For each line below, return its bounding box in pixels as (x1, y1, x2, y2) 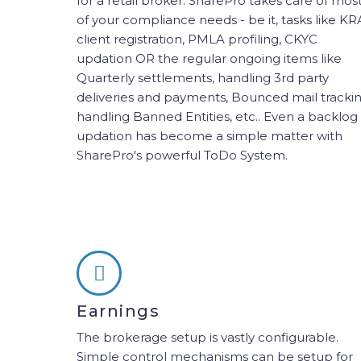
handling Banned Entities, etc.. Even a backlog (77, 109, 358, 124)
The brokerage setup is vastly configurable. (77, 330, 338, 345)
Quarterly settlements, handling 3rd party (77, 70, 329, 85)
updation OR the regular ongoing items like (77, 51, 342, 66)
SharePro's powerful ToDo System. (77, 147, 288, 163)
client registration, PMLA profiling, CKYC (77, 31, 317, 47)
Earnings (77, 301, 160, 321)
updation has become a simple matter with (77, 128, 342, 143)
